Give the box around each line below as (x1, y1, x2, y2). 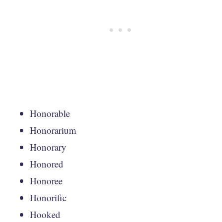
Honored (30, 157, 63, 170)
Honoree (30, 174, 62, 187)
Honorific (30, 191, 66, 204)
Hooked (30, 208, 60, 221)
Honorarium (30, 123, 76, 136)
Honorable (30, 107, 70, 119)
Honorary (30, 140, 66, 153)
